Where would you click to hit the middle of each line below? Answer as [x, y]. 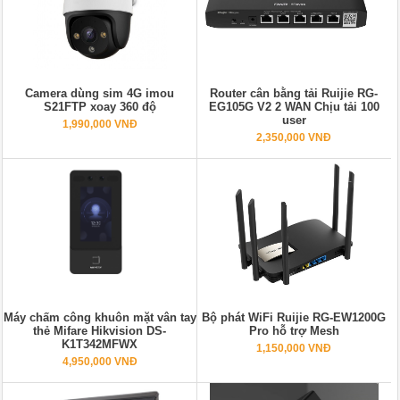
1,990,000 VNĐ [100, 125]
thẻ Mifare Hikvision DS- [100, 331]
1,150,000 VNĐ [294, 349]
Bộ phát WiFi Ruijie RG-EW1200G [294, 318]
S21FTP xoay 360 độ [100, 107]
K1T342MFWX [100, 345]
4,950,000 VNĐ [100, 362]
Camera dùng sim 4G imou [100, 94]
